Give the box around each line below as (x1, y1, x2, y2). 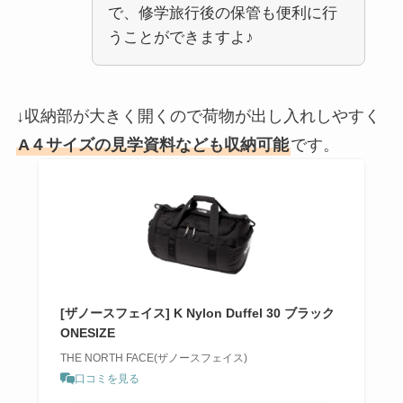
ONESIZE (59, 325, 115, 340)
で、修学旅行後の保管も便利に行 (107, 4, 337, 22)
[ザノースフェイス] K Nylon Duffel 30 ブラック (59, 305, 335, 320)
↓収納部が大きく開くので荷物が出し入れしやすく (15, 106, 381, 125)
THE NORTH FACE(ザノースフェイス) (59, 351, 247, 364)
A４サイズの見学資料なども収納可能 (17, 135, 289, 154)
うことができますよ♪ (107, 28, 254, 46)
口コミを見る (74, 372, 139, 385)
